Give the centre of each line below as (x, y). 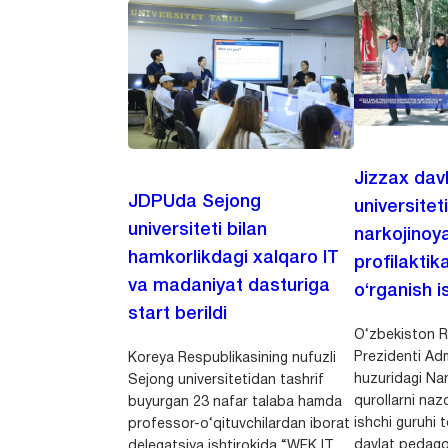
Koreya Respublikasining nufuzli (232, 359)
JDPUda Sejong (195, 202)
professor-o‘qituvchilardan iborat (239, 425)
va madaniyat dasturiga (229, 286)
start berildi (178, 314)
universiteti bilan (198, 230)
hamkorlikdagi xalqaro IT (234, 258)
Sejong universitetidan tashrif (226, 381)
